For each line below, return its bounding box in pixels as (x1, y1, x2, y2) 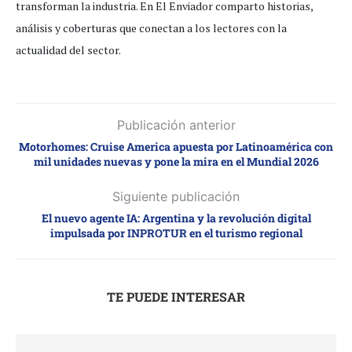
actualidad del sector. (16, 42, 121, 58)
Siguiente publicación (112, 189, 240, 205)
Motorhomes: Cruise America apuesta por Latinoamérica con (19, 139, 333, 155)
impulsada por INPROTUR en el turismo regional (49, 225, 302, 241)
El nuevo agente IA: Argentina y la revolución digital (41, 211, 311, 226)
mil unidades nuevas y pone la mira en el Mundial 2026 (33, 154, 319, 170)
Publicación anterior (116, 117, 236, 134)
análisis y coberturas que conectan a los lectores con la (16, 20, 287, 36)
